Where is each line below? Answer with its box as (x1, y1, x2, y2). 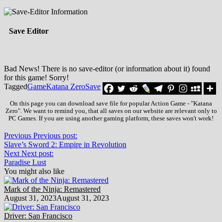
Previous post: (33, 131, 77, 140)
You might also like (4, 166, 64, 175)
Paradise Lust (4, 158, 46, 166)
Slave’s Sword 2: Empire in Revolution (4, 140, 126, 149)
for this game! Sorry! (4, 73, 69, 82)
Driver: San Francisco (4, 211, 72, 220)
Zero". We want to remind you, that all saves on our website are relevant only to (5, 107, 217, 114)
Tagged (4, 82, 27, 91)
